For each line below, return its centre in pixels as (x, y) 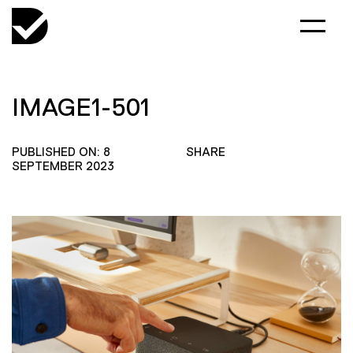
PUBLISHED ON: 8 (61, 152)
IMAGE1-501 (81, 107)
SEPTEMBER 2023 (63, 166)
